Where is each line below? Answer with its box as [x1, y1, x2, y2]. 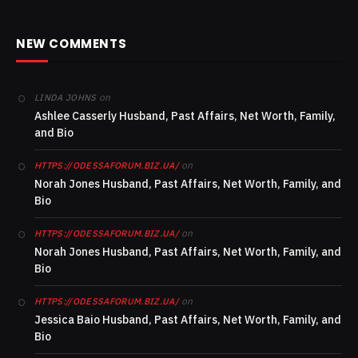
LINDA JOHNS [34, 92, 97, 104]
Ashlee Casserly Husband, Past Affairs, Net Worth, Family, [34, 109, 336, 124]
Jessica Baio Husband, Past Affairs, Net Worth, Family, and [34, 312, 341, 328]
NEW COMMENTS [16, 35, 127, 53]
